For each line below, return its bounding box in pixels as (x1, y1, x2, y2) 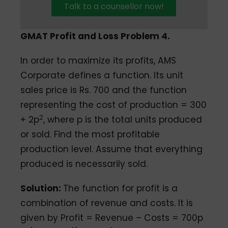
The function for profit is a (63, 182, 178, 194)
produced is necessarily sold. (20, 157, 148, 170)
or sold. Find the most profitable (20, 128, 160, 140)
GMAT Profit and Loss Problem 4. (20, 30, 170, 43)
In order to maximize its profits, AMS (20, 54, 177, 67)
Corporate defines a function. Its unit (20, 69, 184, 81)
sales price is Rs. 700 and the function (20, 83, 187, 96)
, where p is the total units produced (43, 113, 203, 126)
